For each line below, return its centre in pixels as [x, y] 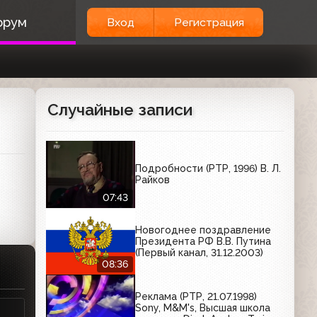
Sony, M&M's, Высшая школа [203, 308]
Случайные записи [120, 110]
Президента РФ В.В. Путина [203, 241]
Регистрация [209, 22]
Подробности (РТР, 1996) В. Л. [208, 169]
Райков [153, 180]
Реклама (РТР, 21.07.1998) [196, 297]
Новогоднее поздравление [203, 230]
